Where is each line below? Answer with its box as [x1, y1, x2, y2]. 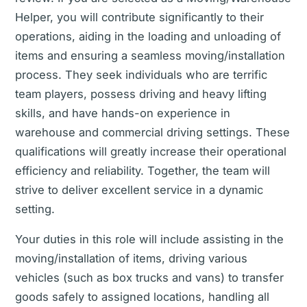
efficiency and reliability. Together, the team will [15, 164, 270, 177]
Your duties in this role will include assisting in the [15, 232, 284, 246]
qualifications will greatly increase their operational [15, 145, 286, 158]
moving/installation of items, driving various [15, 251, 247, 265]
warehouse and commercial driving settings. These [15, 125, 290, 139]
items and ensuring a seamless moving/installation [15, 49, 285, 62]
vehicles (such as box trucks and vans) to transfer [15, 271, 284, 284]
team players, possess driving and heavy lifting [15, 87, 267, 101]
